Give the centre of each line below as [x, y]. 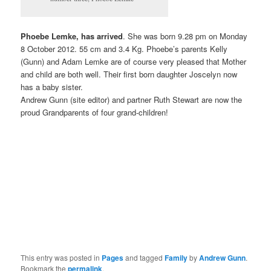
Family [176, 258]
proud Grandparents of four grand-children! [95, 113]
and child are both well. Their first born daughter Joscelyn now [129, 74]
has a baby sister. [52, 87]
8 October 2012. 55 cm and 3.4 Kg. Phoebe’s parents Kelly [124, 49]
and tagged [144, 258]
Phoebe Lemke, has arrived [72, 36]
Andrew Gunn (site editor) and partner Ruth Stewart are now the [132, 100]
